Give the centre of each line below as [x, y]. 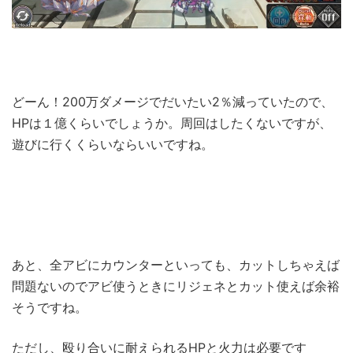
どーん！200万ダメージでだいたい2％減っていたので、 [173, 102]
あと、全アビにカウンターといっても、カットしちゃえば [176, 265]
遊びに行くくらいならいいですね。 [113, 145]
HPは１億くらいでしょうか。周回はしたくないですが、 [172, 123]
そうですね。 [50, 308]
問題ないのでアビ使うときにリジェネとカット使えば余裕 [176, 286]
